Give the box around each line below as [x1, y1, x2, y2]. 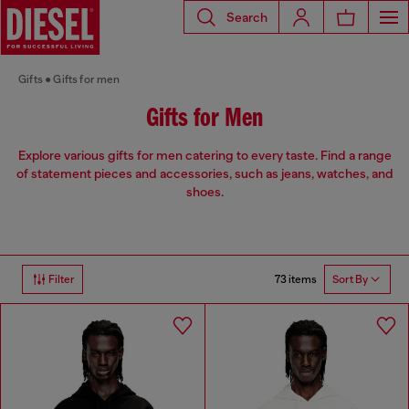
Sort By [332, 273, 368, 287]
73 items [275, 272, 317, 286]
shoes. [185, 184, 224, 200]
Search [226, 9, 267, 25]
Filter [48, 273, 75, 287]
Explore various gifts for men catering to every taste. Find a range [17, 148, 392, 163]
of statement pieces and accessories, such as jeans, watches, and [16, 166, 393, 182]
